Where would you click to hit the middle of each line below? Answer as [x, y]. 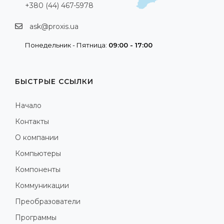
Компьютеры [38, 154]
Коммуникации [42, 186]
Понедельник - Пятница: [67, 45]
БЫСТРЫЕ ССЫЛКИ [54, 82]
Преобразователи [48, 202]
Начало [28, 106]
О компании [37, 138]
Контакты [32, 122]
